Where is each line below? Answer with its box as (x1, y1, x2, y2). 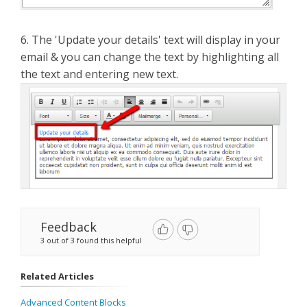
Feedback (40, 218, 97, 235)
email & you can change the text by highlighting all (21, 49, 279, 65)
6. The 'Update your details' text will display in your (21, 32, 280, 48)
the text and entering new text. (21, 66, 178, 82)
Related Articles (21, 269, 94, 282)
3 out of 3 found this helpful (40, 234, 142, 245)
